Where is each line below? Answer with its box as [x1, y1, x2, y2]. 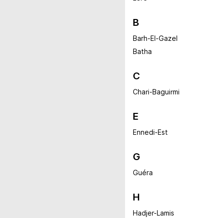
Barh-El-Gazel [133, 35, 178, 42]
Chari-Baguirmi [133, 88, 180, 96]
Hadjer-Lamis [133, 209, 174, 217]
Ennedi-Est [133, 128, 168, 136]
